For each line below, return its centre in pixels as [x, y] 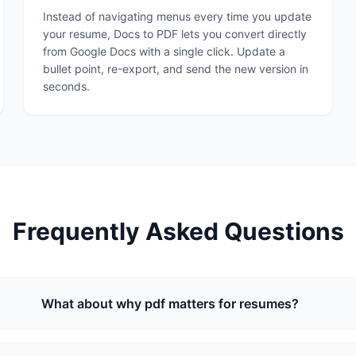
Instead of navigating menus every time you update [178, 16]
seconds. [67, 86]
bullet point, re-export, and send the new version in [176, 69]
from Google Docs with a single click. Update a [164, 51]
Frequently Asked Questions [178, 231]
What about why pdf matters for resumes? [170, 304]
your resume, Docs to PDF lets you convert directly [175, 34]
